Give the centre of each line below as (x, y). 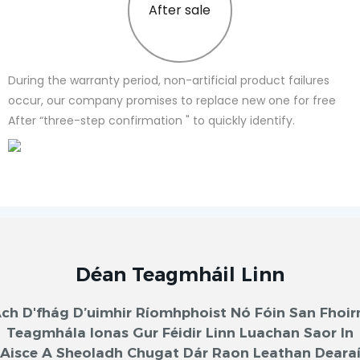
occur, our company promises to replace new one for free (172, 101)
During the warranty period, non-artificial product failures (169, 81)
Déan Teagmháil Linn (180, 274)
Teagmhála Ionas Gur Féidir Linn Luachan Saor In (180, 332)
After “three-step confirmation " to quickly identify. (151, 121)
